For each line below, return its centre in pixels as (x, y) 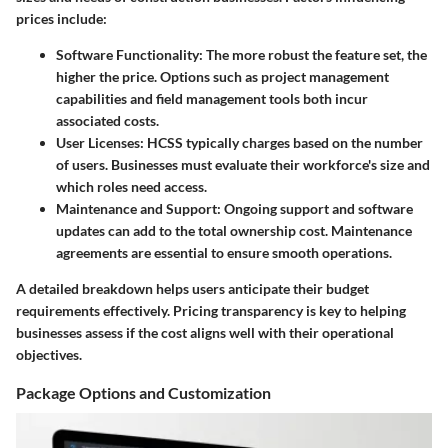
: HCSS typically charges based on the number (281, 142)
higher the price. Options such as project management (222, 76)
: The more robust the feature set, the (313, 54)
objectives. (49, 354)
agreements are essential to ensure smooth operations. (224, 252)
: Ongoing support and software (315, 208)
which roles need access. (131, 186)
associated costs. (107, 120)
